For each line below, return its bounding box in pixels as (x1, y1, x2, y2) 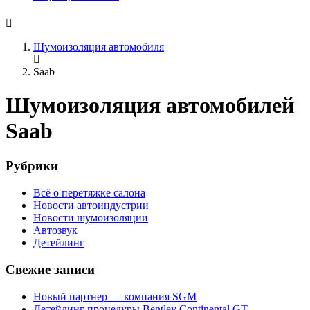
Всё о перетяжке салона (33, 187, 145, 199)
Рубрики (6, 158, 58, 174)
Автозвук (33, 224, 77, 237)
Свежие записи (6, 262, 95, 277)
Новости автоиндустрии (33, 199, 149, 212)
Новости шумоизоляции (33, 212, 148, 224)
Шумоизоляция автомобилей (6, 92, 294, 118)
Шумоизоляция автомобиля (33, 40, 164, 53)
